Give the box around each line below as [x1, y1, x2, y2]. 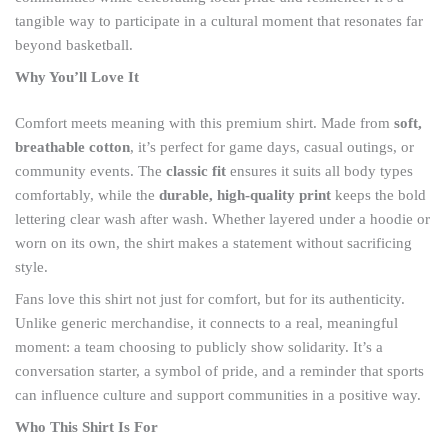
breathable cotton [15, 138, 130, 155]
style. [15, 258, 48, 275]
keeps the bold [331, 186, 426, 203]
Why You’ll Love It [15, 68, 139, 85]
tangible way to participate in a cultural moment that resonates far [15, 12, 423, 29]
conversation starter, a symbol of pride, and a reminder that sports [15, 362, 424, 379]
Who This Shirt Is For [15, 418, 158, 435]
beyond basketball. [15, 36, 133, 53]
